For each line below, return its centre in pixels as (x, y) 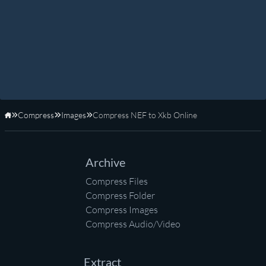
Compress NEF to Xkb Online (145, 115)
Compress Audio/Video (133, 224)
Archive (105, 162)
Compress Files (117, 181)
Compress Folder (120, 196)
